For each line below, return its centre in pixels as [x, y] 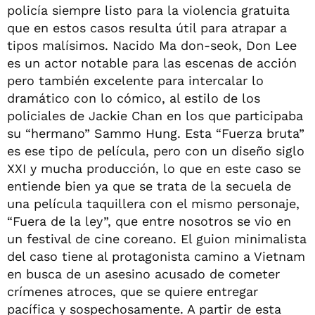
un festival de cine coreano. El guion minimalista [157, 239]
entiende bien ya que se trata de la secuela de [149, 186]
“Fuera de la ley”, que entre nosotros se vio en [149, 221]
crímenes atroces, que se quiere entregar [133, 291]
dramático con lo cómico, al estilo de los [134, 98]
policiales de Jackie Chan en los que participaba [155, 116]
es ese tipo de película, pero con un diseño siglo [156, 151]
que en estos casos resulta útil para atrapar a [147, 28]
